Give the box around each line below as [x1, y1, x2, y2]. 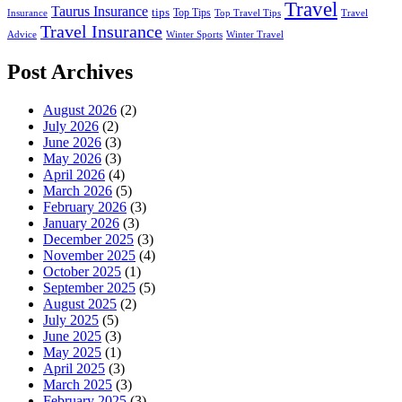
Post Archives [7, 59, 133, 83]
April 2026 [43, 166, 105, 182]
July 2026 [43, 118, 99, 134]
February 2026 [43, 198, 127, 214]
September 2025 [43, 279, 135, 295]
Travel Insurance [40, 22, 162, 42]
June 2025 [43, 328, 101, 344]
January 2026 [43, 214, 119, 231]
